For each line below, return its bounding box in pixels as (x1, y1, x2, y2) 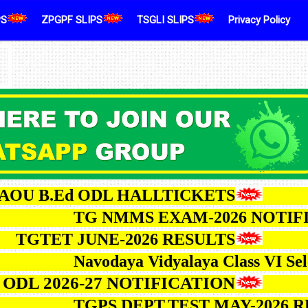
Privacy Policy (228, 14, 290, 26)
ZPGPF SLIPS (41, 14, 102, 26)
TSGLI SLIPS (136, 14, 194, 26)
